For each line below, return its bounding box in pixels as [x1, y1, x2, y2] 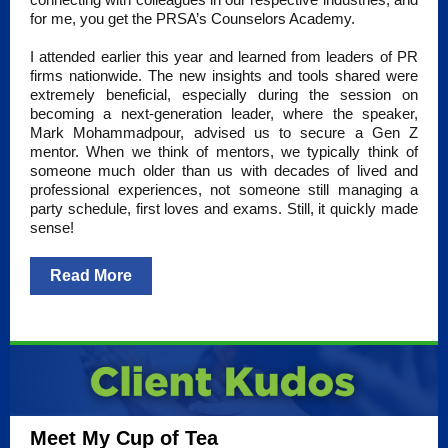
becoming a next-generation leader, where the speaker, [30, 105, 418, 122]
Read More [50, 267, 132, 284]
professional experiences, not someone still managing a [30, 181, 418, 198]
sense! [30, 219, 74, 236]
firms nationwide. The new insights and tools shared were [30, 67, 418, 84]
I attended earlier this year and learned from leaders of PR [30, 48, 418, 65]
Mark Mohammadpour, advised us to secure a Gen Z [30, 124, 418, 141]
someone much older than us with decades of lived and [30, 162, 418, 179]
